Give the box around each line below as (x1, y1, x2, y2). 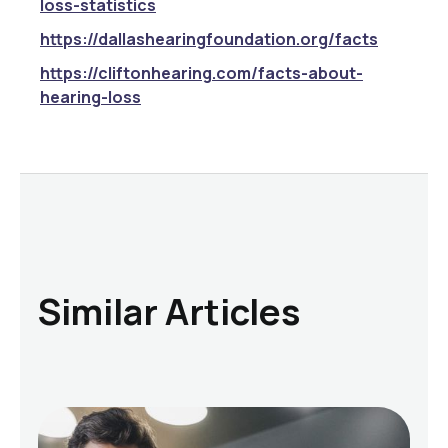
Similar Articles (38, 287, 300, 336)
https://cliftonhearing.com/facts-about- (40, 62, 363, 84)
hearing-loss (40, 86, 141, 108)
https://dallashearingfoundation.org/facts (40, 28, 378, 50)
